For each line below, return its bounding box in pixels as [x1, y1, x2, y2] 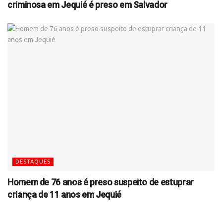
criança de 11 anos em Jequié [7, 189, 121, 200]
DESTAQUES [15, 159, 51, 165]
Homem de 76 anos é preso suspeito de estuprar [7, 177, 194, 188]
